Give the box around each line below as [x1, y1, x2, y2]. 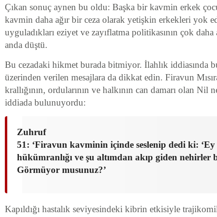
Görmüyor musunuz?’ [17, 165, 106, 175]
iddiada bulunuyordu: [5, 97, 86, 108]
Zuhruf [17, 127, 46, 137]
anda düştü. [5, 40, 47, 50]
